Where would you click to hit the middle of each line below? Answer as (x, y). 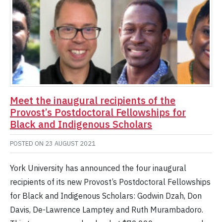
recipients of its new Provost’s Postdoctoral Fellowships (110, 182)
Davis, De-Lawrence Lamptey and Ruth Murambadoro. (107, 210)
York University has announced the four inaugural (98, 168)
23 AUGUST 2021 (70, 144)
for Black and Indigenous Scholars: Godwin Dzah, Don (106, 196)
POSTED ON (28, 144)
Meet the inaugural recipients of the (93, 101)
